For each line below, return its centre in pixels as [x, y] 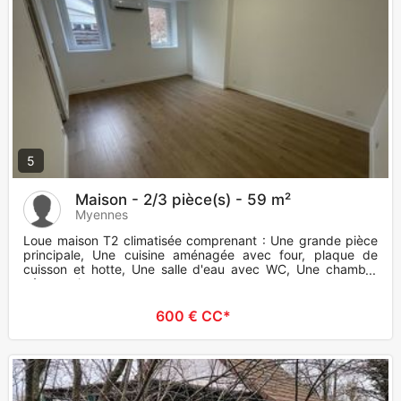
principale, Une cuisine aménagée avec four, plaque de [200, 255]
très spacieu [59, 284]
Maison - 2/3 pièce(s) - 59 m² [183, 200]
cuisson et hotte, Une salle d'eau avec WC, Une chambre [200, 269]
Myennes [102, 215]
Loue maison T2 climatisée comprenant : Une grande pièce [200, 241]
